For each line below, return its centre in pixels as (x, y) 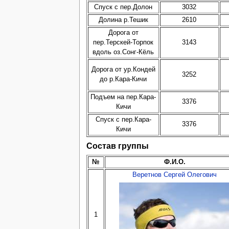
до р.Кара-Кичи (123, 79)
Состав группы (117, 146)
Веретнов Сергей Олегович (175, 175)
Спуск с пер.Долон (123, 7)
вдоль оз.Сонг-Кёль (123, 52)
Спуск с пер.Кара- (123, 120)
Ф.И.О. (175, 162)
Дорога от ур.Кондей (123, 70)
